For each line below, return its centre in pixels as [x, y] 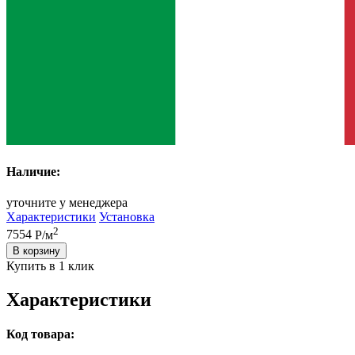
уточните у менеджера [67, 203]
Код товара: [40, 334]
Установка [127, 217]
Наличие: [33, 172]
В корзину [36, 250]
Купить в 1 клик [50, 265]
